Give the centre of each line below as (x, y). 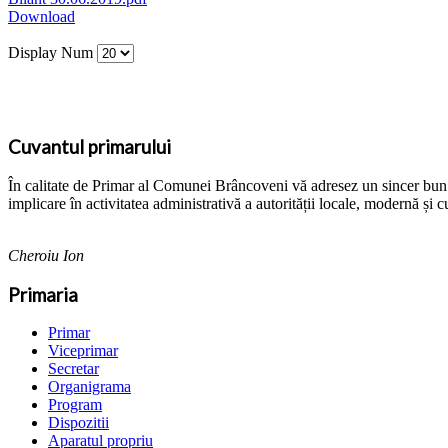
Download (41, 17)
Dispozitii (78, 423)
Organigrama (89, 387)
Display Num (52, 53)
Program (75, 405)
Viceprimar (83, 351)
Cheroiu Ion (46, 255)
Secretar (73, 369)
